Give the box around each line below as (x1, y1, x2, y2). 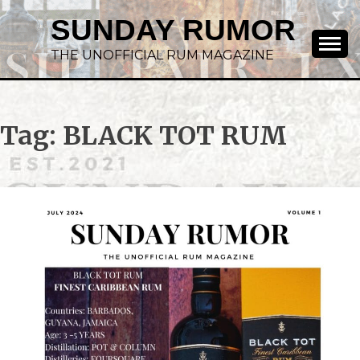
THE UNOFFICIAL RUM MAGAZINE (51, 47, 274, 63)
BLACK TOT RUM (63, 120, 287, 153)
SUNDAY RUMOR (51, 14, 296, 47)
